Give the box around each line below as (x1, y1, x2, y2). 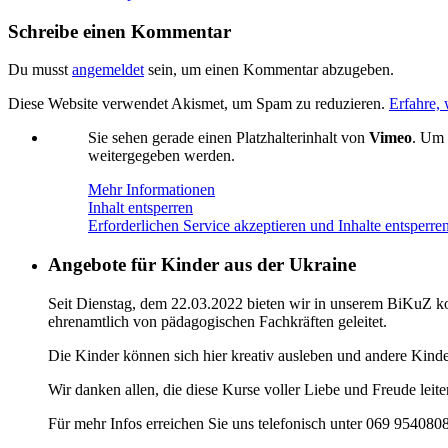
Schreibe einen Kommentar (8, 20, 231, 42)
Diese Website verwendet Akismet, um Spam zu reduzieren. (8, 95, 389, 113)
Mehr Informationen (88, 181, 215, 199)
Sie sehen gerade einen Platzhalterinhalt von (88, 129, 369, 147)
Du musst (8, 61, 72, 79)
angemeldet (72, 61, 144, 79)
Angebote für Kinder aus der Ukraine (48, 254, 356, 276)
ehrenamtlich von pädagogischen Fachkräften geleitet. (48, 312, 387, 330)
